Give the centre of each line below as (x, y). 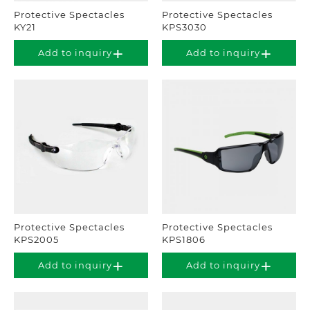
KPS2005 (36, 240)
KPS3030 (184, 27)
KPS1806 (184, 240)
